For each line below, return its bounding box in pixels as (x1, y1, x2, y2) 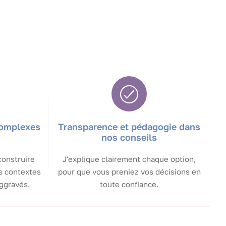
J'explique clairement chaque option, (62, 154, 196, 164)
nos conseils (101, 132, 157, 143)
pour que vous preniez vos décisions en (58, 167, 201, 177)
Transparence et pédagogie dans (58, 121, 200, 133)
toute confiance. (99, 180, 159, 189)
